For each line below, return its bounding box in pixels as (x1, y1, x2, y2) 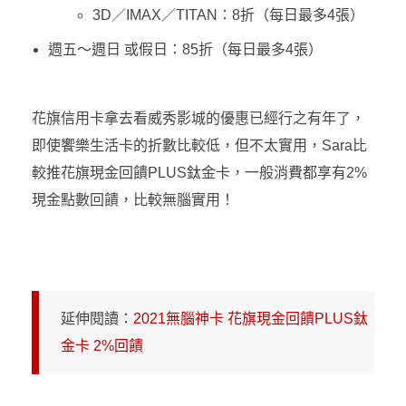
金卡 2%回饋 (61, 337, 143, 353)
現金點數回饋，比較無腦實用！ (32, 191, 235, 208)
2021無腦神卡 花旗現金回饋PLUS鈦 (133, 310, 368, 326)
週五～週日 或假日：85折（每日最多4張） (47, 41, 323, 57)
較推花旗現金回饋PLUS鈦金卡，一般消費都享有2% (32, 164, 367, 180)
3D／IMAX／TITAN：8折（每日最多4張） (92, 6, 365, 23)
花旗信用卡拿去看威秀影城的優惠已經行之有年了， (32, 110, 365, 126)
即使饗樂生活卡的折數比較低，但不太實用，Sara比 (32, 137, 367, 153)
